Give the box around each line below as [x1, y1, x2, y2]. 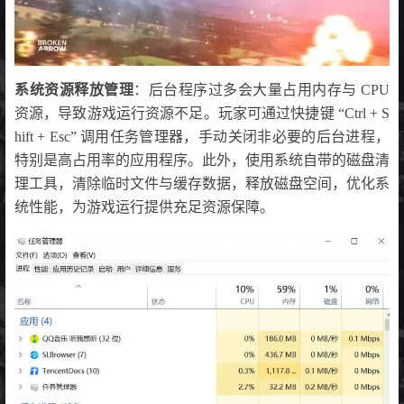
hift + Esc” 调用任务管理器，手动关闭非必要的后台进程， [14, 128, 390, 144]
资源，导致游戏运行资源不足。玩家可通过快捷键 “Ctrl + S [14, 105, 390, 121]
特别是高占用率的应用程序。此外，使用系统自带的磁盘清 [14, 151, 390, 168]
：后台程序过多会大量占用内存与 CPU [133, 81, 390, 97]
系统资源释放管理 [14, 81, 133, 97]
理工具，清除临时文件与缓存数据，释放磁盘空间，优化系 [14, 175, 390, 191]
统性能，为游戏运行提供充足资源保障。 [14, 198, 274, 215]
